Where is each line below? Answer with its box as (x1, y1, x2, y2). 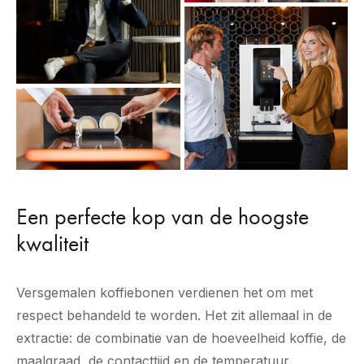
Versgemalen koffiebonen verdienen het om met (16, 284, 313, 301)
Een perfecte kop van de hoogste (16, 202, 309, 232)
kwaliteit (16, 229, 89, 258)
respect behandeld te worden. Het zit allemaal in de (16, 307, 332, 324)
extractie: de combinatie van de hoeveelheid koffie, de (16, 330, 346, 347)
